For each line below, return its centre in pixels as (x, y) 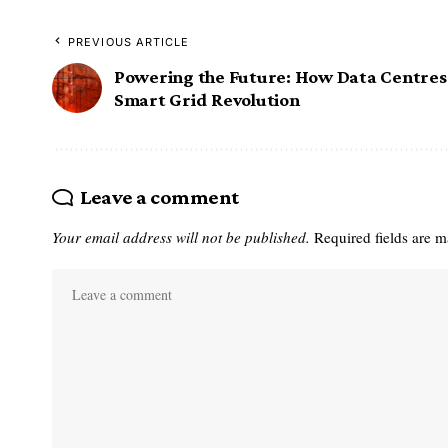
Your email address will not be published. (181, 237)
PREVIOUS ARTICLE (129, 42)
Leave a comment (159, 197)
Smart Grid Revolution (207, 100)
